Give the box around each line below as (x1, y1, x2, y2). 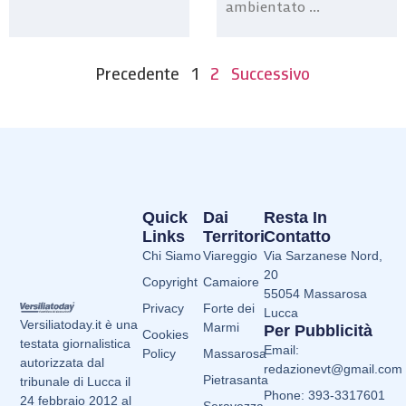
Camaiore (203, 275, 259, 290)
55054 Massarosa (264, 286, 368, 302)
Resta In (264, 208, 328, 227)
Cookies (141, 327, 188, 343)
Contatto (264, 227, 332, 246)
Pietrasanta (203, 372, 268, 388)
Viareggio (203, 248, 257, 264)
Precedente (96, 62, 179, 85)
